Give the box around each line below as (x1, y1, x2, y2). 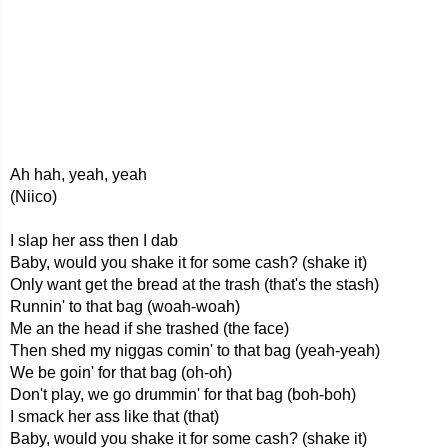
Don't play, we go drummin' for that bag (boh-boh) (10, 386, 356, 403)
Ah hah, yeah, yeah (10, 166, 147, 183)
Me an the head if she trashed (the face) (10, 320, 289, 337)
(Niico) (10, 188, 57, 205)
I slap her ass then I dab (10, 232, 178, 249)
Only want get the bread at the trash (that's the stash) (10, 276, 379, 293)
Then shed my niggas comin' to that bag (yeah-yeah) (10, 342, 380, 359)
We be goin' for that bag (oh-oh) (10, 364, 232, 381)
